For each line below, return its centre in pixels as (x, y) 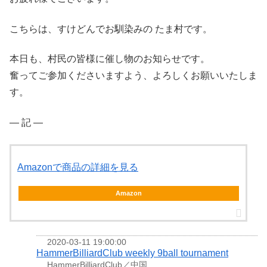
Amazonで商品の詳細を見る (78, 167)
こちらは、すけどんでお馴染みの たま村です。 (111, 29)
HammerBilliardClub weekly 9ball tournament (132, 253)
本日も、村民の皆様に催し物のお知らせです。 (110, 59)
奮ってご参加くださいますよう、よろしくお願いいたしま (133, 76)
